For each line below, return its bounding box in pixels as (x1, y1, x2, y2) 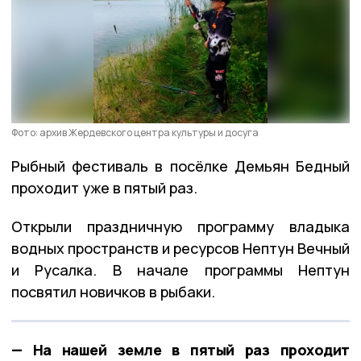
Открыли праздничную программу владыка (11, 216, 350, 236)
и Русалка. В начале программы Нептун (11, 259, 350, 280)
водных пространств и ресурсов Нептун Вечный (11, 238, 350, 258)
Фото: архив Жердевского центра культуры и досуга (11, 125, 259, 139)
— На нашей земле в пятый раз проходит (11, 339, 350, 359)
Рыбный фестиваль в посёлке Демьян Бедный (11, 156, 350, 176)
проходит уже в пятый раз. (11, 177, 197, 197)
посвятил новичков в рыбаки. (11, 281, 215, 301)
